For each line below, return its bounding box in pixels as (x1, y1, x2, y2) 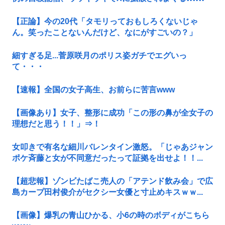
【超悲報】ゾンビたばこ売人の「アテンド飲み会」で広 (12, 177, 213, 186)
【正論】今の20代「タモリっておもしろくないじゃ (12, 17, 198, 26)
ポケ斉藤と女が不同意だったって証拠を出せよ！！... (12, 154, 203, 163)
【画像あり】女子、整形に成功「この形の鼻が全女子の (12, 108, 213, 118)
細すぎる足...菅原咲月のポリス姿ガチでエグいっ (12, 51, 187, 60)
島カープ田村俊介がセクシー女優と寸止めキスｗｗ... (12, 188, 203, 197)
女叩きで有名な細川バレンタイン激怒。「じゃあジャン (12, 143, 213, 152)
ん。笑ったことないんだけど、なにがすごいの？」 (12, 28, 197, 37)
